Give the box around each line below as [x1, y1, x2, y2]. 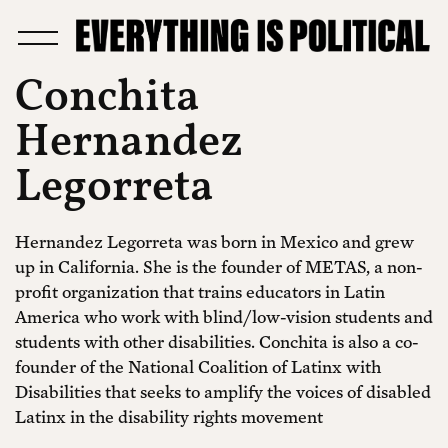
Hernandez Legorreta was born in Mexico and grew [15, 231, 414, 252]
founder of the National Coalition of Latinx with [15, 356, 381, 377]
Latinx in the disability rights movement [15, 406, 323, 427]
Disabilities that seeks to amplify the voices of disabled [15, 381, 431, 402]
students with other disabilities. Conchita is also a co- [15, 331, 419, 352]
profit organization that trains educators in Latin [15, 281, 385, 302]
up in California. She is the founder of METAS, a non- [15, 256, 423, 277]
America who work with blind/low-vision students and [15, 306, 433, 327]
